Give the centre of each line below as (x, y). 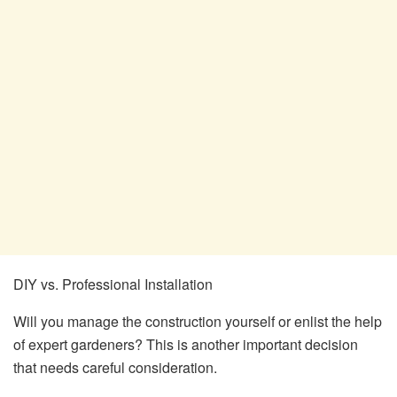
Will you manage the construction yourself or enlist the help (198, 322)
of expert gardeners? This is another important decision (186, 345)
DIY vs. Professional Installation (113, 284)
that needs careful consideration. (115, 368)
